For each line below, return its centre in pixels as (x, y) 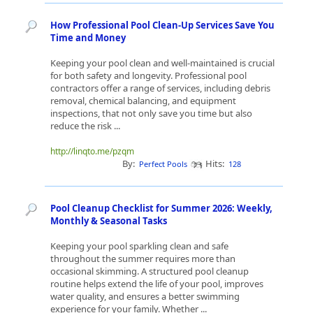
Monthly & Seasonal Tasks (109, 221)
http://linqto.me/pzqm (92, 151)
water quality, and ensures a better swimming (145, 296)
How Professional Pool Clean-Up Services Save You (162, 25)
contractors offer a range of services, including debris (160, 88)
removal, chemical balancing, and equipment (143, 101)
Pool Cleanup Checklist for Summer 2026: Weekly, (161, 208)
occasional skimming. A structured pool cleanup (150, 271)
